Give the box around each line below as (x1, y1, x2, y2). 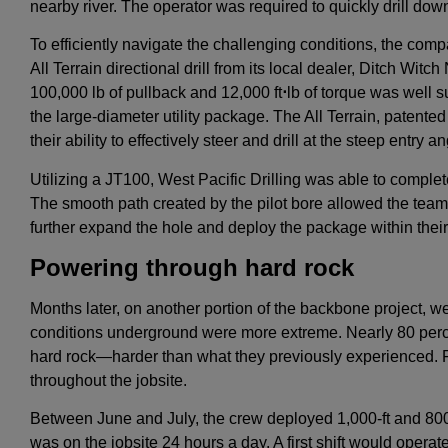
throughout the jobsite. (30, 371, 187, 389)
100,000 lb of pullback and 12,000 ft (30, 84, 282, 102)
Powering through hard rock (30, 254, 354, 282)
